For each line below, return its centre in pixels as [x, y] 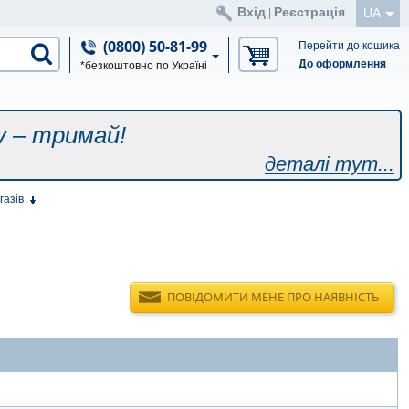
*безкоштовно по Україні [143, 66]
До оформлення [342, 64]
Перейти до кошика [349, 46]
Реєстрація [309, 12]
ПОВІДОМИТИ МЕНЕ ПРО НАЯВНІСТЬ [273, 297]
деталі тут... [330, 164]
